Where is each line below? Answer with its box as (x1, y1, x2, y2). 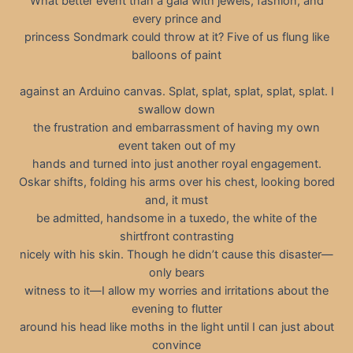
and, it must (145, 193, 208, 208)
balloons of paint (132, 47, 221, 62)
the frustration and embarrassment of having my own (33, 121, 320, 136)
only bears (148, 266, 205, 281)
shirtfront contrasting (119, 229, 234, 244)
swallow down (138, 102, 215, 117)
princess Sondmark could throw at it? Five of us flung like (24, 29, 329, 44)
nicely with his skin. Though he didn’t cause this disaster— (20, 247, 333, 262)
